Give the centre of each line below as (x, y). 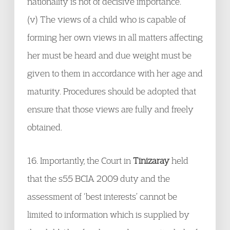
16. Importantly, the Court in (80, 160)
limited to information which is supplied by (108, 214)
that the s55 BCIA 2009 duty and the (99, 178)
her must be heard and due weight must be (109, 55)
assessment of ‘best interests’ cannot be (102, 196)
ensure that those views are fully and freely (110, 109)
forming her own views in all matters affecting (115, 37)
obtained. (45, 127)
